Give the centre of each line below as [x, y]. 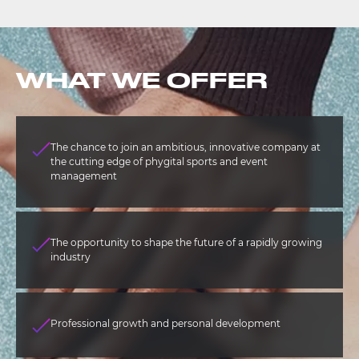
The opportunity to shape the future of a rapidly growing [186, 242]
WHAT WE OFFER [141, 79]
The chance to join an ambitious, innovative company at [186, 147]
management [84, 175]
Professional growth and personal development [165, 323]
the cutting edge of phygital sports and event [159, 161]
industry [71, 256]
